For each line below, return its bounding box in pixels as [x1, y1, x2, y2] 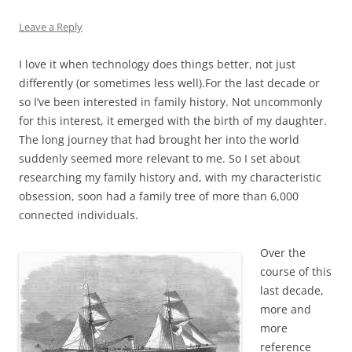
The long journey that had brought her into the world [19, 132, 299, 148]
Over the [260, 245, 306, 261]
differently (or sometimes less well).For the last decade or [19, 75, 320, 91]
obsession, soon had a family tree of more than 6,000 [19, 189, 299, 204]
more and [260, 302, 311, 317]
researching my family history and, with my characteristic [19, 170, 321, 185]
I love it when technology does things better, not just [19, 57, 295, 72]
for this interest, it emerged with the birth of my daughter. [19, 113, 327, 129]
